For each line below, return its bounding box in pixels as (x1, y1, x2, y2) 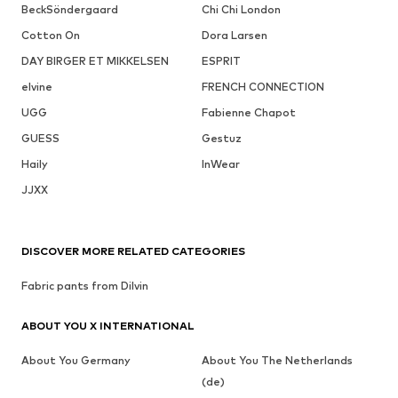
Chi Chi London (201, 2, 281, 16)
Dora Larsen (201, 28, 267, 42)
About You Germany (21, 353, 131, 367)
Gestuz (201, 131, 242, 145)
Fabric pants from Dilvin (21, 278, 148, 292)
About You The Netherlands (201, 353, 353, 367)
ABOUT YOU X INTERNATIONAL (21, 318, 195, 332)
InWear (201, 156, 240, 171)
